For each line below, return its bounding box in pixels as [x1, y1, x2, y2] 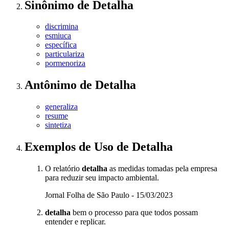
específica [45, 40, 77, 50]
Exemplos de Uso [25, 140, 117, 154]
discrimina [45, 22, 78, 31]
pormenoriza [45, 59, 85, 68]
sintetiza [45, 121, 71, 130]
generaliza [45, 102, 78, 111]
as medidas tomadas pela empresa [107, 164, 217, 173]
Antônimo [25, 78, 80, 92]
